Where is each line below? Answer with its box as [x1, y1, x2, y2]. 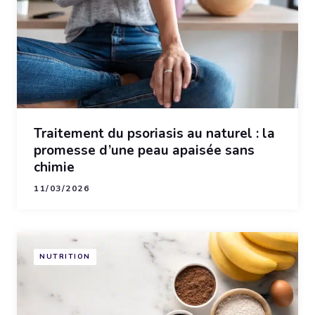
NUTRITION [39, 252, 91, 262]
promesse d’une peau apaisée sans [34, 141, 255, 160]
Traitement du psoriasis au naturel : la [34, 124, 275, 143]
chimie [34, 157, 75, 176]
